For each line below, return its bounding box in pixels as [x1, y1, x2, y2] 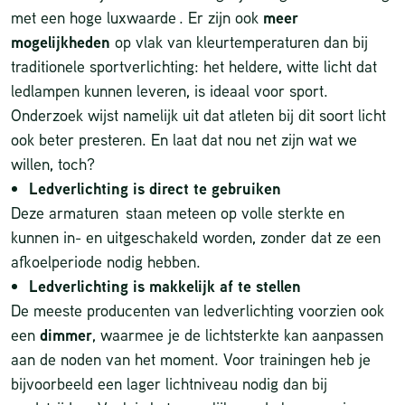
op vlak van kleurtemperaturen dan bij [110, 31, 368, 53]
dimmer [40, 324, 92, 347]
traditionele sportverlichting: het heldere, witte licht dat [11, 55, 377, 78]
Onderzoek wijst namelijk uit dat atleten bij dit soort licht [11, 104, 386, 127]
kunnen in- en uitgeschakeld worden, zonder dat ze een [11, 226, 381, 249]
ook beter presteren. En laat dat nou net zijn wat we [11, 128, 357, 151]
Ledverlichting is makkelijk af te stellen [29, 275, 301, 298]
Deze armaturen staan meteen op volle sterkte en [11, 202, 344, 224]
